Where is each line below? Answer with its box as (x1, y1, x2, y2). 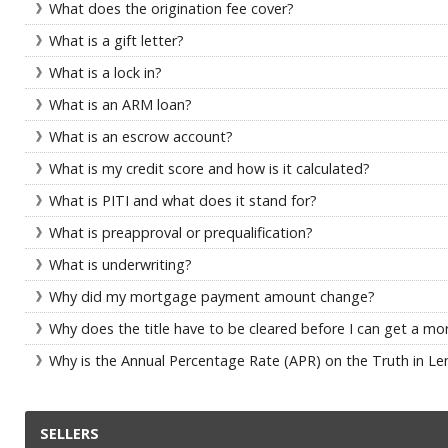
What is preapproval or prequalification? (49, 223, 313, 242)
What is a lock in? (49, 63, 162, 82)
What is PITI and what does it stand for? (49, 191, 317, 210)
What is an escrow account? (49, 127, 233, 146)
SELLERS (40, 424, 99, 443)
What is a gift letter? (49, 31, 184, 50)
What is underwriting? (49, 255, 192, 274)
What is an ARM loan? (49, 95, 192, 114)
